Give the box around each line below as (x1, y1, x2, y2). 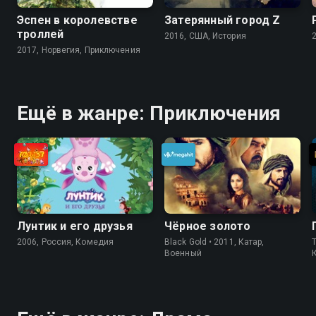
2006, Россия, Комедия (17, 237, 114, 248)
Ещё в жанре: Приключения (17, 101, 281, 125)
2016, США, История (164, 30, 246, 41)
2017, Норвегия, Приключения (17, 44, 140, 55)
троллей (17, 27, 64, 41)
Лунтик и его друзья (17, 219, 133, 233)
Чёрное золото (164, 219, 251, 233)
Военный (164, 248, 202, 259)
